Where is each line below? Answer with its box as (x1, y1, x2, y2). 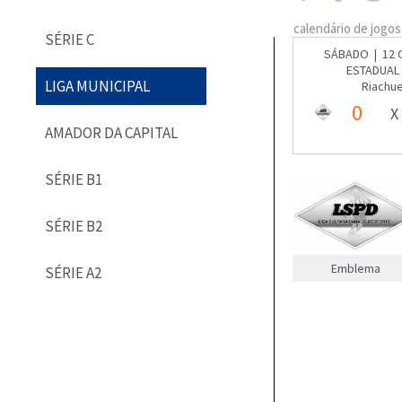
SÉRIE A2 (45, 263, 101, 283)
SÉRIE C (45, 30, 94, 49)
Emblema (330, 260, 380, 277)
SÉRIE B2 (45, 216, 102, 236)
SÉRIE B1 (45, 170, 102, 189)
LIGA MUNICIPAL (45, 76, 150, 96)
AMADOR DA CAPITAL (45, 123, 178, 143)
